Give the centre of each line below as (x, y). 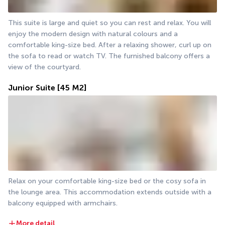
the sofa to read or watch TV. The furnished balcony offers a (109, 56)
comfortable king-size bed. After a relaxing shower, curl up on (110, 45)
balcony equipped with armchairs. (64, 203)
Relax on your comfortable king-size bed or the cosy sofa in (107, 181)
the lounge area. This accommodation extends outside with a (110, 192)
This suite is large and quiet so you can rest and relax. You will (109, 23)
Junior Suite (32, 88)
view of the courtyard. (44, 67)
